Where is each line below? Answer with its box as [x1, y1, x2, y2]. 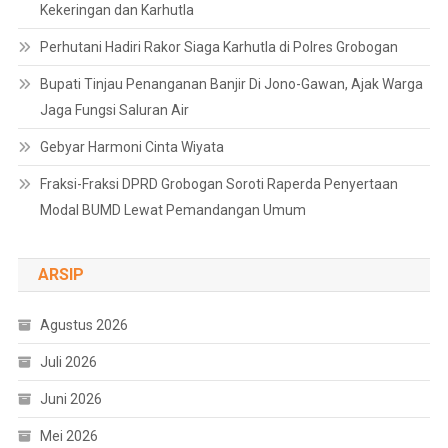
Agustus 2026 [39, 317, 128, 334]
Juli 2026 [39, 354, 97, 371]
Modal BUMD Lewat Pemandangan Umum [39, 202, 306, 219]
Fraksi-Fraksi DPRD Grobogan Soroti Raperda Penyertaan [39, 176, 398, 193]
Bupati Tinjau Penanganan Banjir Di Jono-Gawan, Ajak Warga [39, 76, 423, 93]
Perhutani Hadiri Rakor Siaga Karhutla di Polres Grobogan [39, 39, 398, 56]
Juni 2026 [39, 391, 102, 408]
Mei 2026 [39, 428, 98, 445]
